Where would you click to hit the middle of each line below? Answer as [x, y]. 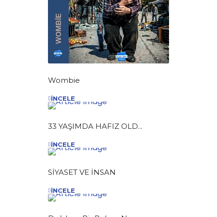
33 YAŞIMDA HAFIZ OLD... [95, 126]
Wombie [64, 80]
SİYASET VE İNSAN [82, 172]
